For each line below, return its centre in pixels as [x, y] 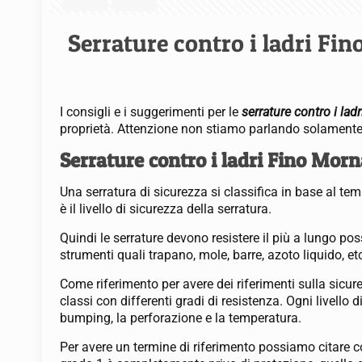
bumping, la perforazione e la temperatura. [181, 318]
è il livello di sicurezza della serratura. [166, 209]
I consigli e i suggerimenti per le [151, 112]
